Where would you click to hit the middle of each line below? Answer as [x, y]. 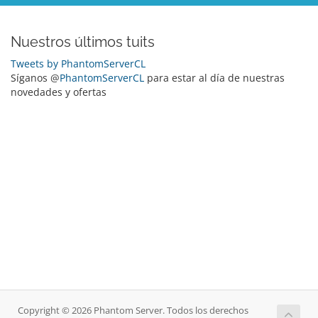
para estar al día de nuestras [214, 78]
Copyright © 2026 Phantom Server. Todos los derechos [133, 311]
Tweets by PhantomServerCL [78, 64]
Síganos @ [35, 78]
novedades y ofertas [59, 92]
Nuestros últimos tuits [83, 42]
